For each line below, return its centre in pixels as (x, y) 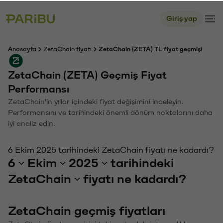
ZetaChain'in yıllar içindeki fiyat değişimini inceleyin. (96, 101)
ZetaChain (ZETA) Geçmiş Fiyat (87, 74)
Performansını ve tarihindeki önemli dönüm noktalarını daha (110, 112)
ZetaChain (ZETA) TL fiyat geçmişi (150, 48)
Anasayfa (22, 48)
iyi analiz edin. (32, 123)
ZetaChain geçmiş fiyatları (87, 210)
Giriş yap (182, 18)
